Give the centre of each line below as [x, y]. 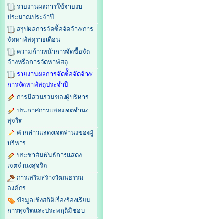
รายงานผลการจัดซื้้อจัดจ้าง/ [55, 74]
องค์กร [17, 188]
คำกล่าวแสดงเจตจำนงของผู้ [55, 133]
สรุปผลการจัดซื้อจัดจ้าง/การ [55, 29]
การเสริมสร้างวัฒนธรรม [50, 178]
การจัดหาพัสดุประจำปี [38, 85]
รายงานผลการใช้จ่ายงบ [49, 7]
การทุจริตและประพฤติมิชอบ [46, 211]
